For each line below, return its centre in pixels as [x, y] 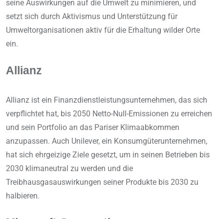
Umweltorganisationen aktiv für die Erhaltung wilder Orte [103, 30]
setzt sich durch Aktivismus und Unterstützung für [92, 17]
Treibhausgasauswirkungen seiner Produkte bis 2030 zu [102, 182]
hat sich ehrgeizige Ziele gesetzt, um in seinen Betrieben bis [108, 155]
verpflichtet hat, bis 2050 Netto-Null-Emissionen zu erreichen [109, 114]
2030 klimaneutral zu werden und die [69, 169]
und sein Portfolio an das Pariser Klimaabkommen [93, 128]
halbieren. [23, 196]
